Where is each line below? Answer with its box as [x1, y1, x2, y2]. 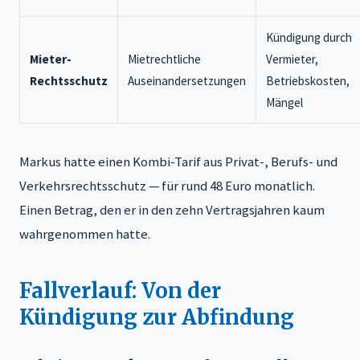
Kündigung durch [266, 29, 352, 45]
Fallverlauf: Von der [19, 277, 221, 304]
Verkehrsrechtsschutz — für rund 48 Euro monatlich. [19, 176, 315, 194]
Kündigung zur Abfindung [19, 304, 294, 330]
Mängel [266, 94, 303, 110]
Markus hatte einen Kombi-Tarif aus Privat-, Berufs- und [19, 152, 337, 170]
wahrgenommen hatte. [19, 224, 150, 243]
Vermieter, [266, 51, 318, 67]
